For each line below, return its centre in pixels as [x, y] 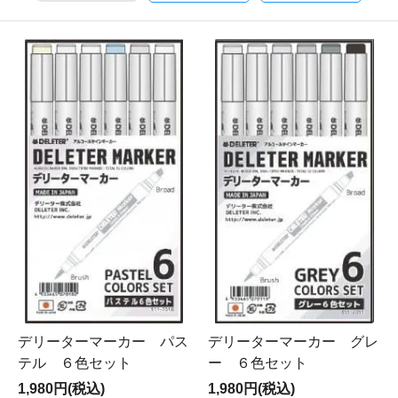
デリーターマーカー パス [103, 342]
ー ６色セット [258, 363]
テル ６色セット [75, 363]
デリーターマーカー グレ [293, 342]
